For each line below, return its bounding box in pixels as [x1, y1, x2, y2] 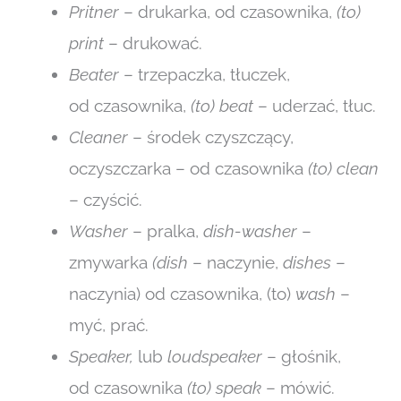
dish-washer [203, 220, 297, 241]
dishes [283, 252, 331, 272]
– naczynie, [188, 252, 283, 272]
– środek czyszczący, [128, 126, 294, 147]
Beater [69, 64, 119, 84]
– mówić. [261, 377, 335, 397]
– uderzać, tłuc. [253, 95, 376, 115]
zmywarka [69, 252, 152, 272]
